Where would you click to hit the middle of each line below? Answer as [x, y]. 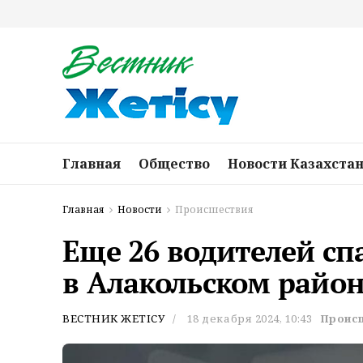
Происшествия [214, 209]
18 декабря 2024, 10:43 [250, 319]
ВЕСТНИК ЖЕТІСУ [114, 319]
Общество [174, 164]
